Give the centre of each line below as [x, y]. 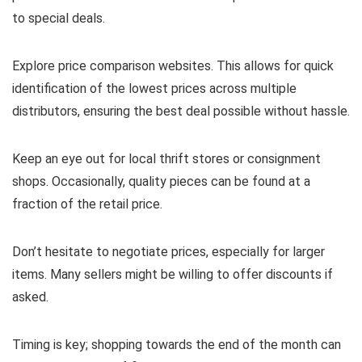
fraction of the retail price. [87, 204]
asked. [30, 297]
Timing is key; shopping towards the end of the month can [177, 344]
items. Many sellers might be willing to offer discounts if [173, 274]
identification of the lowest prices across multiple [154, 88]
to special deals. [59, 18]
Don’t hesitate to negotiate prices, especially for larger [168, 251]
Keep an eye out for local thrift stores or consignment [166, 158]
